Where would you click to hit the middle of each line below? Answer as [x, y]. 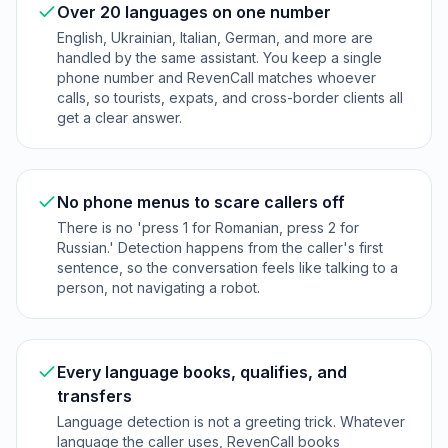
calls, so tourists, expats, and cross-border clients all [230, 97]
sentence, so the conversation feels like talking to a [227, 267]
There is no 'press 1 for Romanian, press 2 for [208, 227]
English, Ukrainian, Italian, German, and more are [215, 37]
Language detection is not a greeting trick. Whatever [231, 421]
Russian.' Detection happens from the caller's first [220, 247]
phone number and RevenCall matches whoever [216, 77]
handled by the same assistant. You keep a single [219, 57]
